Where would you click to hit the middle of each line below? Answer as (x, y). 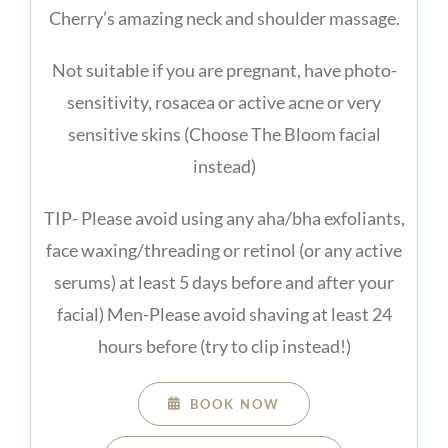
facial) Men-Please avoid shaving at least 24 (224, 313)
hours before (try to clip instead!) (224, 345)
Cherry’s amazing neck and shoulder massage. (224, 17)
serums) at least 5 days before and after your (224, 281)
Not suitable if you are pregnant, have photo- (224, 69)
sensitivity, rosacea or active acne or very (224, 101)
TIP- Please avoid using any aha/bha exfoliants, (224, 217)
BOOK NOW (235, 403)
